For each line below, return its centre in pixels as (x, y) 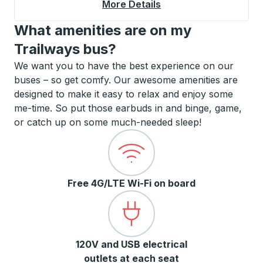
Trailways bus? (65, 49)
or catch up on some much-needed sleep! (108, 122)
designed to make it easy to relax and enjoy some (124, 94)
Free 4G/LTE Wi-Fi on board (131, 183)
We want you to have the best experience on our (124, 66)
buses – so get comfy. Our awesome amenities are (126, 80)
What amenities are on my (103, 30)
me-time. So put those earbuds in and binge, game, (128, 108)
